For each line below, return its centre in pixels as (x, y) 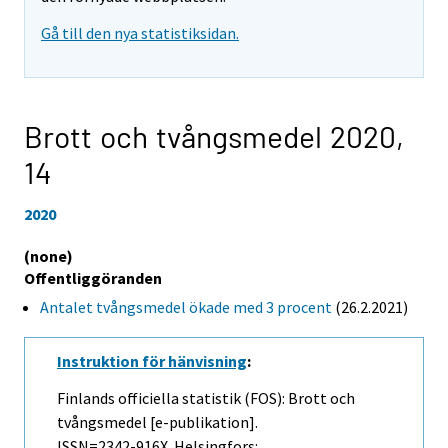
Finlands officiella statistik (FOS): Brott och (206, 397)
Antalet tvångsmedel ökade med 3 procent (186, 306)
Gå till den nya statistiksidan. (140, 33)
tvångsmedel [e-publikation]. (157, 421)
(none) (48, 255)
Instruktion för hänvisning (152, 361)
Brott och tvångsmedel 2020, (214, 136)
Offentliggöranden (93, 277)
